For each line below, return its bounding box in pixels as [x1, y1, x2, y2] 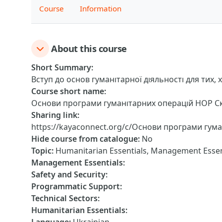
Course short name [31, 86, 104, 97]
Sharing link [31, 110, 77, 120]
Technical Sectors [31, 193, 98, 204]
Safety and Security [31, 169, 106, 180]
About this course [51, 42, 127, 55]
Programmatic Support [31, 181, 120, 192]
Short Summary [31, 62, 91, 73]
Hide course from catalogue [31, 133, 138, 144]
